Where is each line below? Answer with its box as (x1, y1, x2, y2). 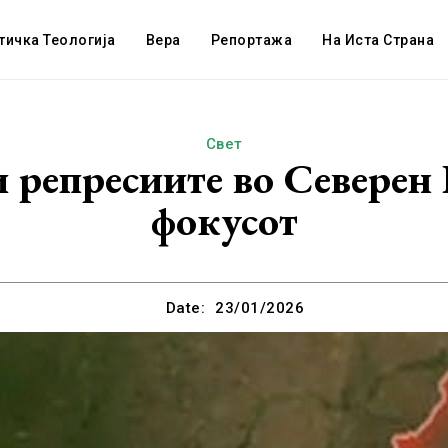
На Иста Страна (322, 32, 435, 48)
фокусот (150, 193, 298, 248)
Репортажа (210, 32, 293, 48)
